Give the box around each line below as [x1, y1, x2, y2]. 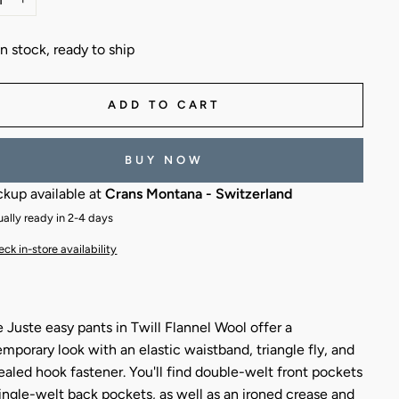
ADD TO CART [108, 97, 221, 111]
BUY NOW [125, 152, 204, 167]
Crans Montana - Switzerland [105, 184, 293, 202]
